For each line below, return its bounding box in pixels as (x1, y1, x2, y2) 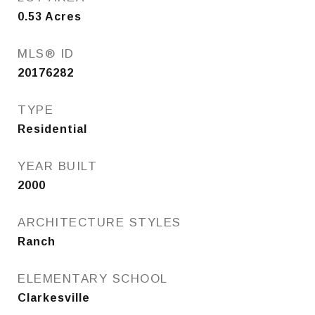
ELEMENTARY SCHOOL (18, 272, 168, 285)
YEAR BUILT (18, 160, 97, 173)
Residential (18, 123, 87, 135)
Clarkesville (18, 292, 90, 304)
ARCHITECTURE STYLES (18, 216, 181, 229)
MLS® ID (18, 47, 75, 60)
